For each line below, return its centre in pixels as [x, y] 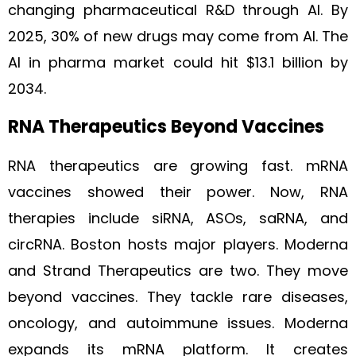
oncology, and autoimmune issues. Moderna [178, 323]
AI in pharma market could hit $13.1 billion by [178, 62]
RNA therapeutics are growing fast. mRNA [178, 166]
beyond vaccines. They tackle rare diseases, [178, 297]
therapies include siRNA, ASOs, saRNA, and [178, 218]
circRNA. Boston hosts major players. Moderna [178, 244]
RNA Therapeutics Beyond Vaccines [166, 127]
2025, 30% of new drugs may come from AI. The [178, 36]
